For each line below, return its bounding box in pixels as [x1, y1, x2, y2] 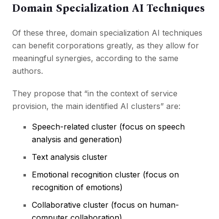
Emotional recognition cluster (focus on [32, 170, 179, 180]
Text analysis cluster [32, 152, 108, 162]
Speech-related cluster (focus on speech [32, 122, 185, 132]
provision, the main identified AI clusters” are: [12, 101, 180, 111]
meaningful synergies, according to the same [12, 53, 178, 64]
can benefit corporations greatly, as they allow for [12, 41, 199, 51]
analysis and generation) [32, 134, 122, 145]
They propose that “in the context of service [12, 88, 177, 99]
